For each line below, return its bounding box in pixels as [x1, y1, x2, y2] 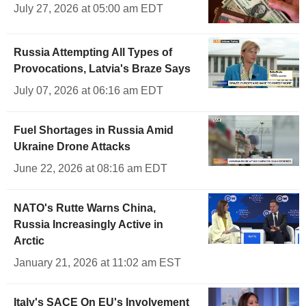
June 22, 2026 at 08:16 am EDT [14, 162, 167, 174]
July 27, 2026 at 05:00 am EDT [14, 3, 163, 15]
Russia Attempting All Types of [14, 46, 172, 58]
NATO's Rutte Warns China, [14, 201, 156, 214]
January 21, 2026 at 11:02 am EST [14, 256, 181, 268]
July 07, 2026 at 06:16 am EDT [14, 84, 163, 96]
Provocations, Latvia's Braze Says [14, 62, 191, 74]
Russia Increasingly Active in [14, 218, 163, 230]
